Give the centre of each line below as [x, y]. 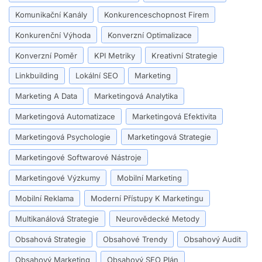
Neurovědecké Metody [157, 218]
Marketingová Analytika [136, 96]
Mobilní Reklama [45, 198]
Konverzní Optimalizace [149, 35]
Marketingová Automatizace [65, 117]
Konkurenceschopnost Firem [156, 14]
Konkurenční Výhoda [53, 35]
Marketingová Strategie [169, 137]
